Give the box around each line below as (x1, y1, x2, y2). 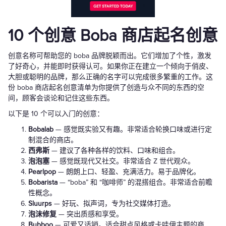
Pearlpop (28, 167, 56, 177)
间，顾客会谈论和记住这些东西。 (8, 94, 114, 103)
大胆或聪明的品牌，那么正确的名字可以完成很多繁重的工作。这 (8, 73, 213, 82)
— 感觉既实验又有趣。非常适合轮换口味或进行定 (53, 125, 212, 134)
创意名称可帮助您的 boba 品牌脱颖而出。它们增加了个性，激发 (8, 51, 211, 61)
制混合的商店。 (28, 136, 78, 145)
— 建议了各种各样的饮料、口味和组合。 (49, 146, 180, 155)
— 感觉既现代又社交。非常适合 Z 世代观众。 (51, 157, 195, 166)
